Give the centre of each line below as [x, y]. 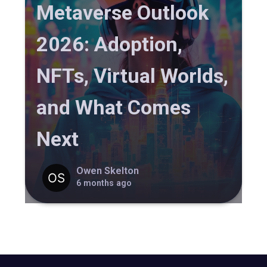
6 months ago [104, 183]
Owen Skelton [107, 170]
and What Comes [114, 108]
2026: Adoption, [110, 44]
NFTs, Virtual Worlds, [133, 76]
